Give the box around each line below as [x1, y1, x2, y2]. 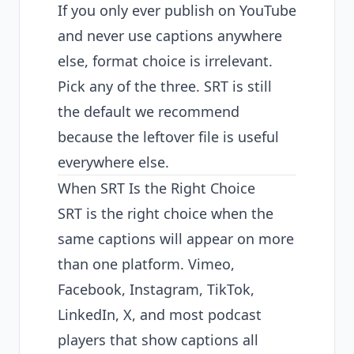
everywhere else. [58, 153, 169, 171]
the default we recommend [58, 102, 239, 121]
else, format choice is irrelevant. [58, 51, 273, 70]
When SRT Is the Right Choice [58, 179, 255, 198]
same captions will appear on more [58, 229, 294, 248]
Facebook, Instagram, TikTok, [58, 280, 254, 299]
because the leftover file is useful [58, 127, 279, 146]
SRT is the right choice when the [58, 204, 273, 223]
